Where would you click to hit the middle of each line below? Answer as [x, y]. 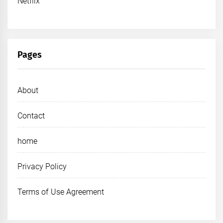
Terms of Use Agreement [61, 192]
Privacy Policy [42, 166]
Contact [31, 115]
